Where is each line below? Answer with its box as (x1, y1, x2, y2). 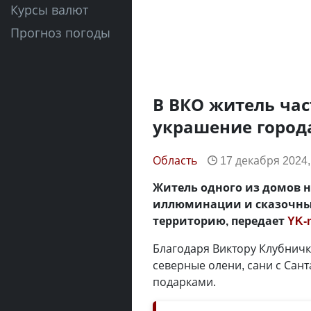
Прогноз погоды (10, 24, 110, 41)
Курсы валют (10, 1, 88, 18)
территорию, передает (153, 213, 287, 228)
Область (153, 153, 197, 168)
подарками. (153, 274, 219, 289)
